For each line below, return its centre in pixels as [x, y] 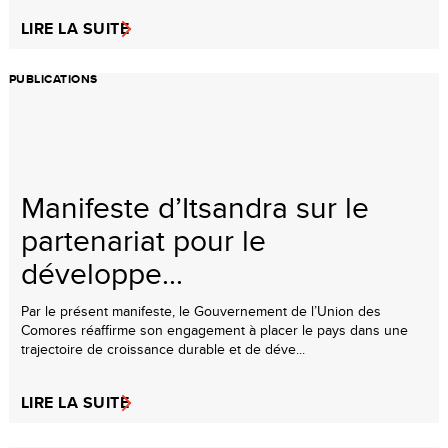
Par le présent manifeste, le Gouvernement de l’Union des [201, 310]
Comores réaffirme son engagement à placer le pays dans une [214, 329]
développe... [102, 272]
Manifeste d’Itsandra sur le [195, 206]
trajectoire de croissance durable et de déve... [163, 348]
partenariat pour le [143, 239]
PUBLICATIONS [53, 78]
